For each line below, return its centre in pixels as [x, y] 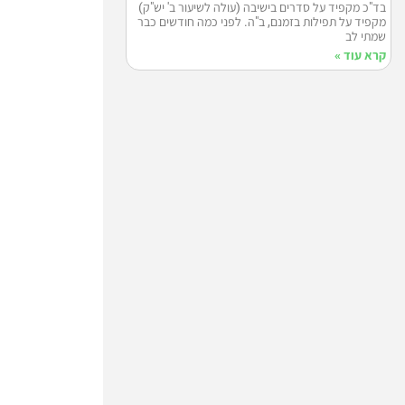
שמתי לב [365, 37]
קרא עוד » [360, 56]
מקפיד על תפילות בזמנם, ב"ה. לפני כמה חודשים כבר [261, 22]
